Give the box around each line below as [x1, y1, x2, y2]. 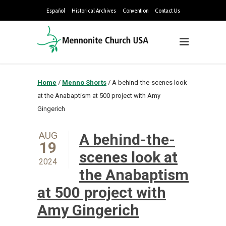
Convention [122, 7, 148, 14]
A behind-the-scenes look [112, 79, 187, 86]
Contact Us [154, 7, 180, 14]
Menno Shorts [62, 79, 106, 86]
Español [46, 7, 65, 14]
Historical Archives [71, 7, 116, 14]
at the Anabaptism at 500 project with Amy [37, 92, 160, 99]
